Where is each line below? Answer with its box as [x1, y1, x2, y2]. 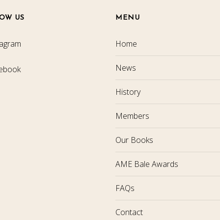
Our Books [115, 135, 153, 145]
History [115, 86, 140, 97]
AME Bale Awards [115, 159, 178, 169]
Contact [115, 207, 143, 218]
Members [115, 110, 149, 121]
